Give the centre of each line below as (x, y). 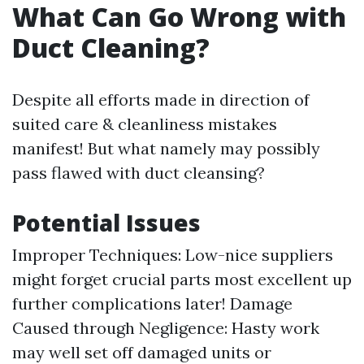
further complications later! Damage (152, 303)
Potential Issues (106, 223)
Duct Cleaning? (111, 48)
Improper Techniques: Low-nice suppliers (173, 255)
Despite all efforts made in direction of (161, 100)
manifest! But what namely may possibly (166, 148)
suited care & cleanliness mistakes (145, 124)
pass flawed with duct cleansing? (139, 173)
